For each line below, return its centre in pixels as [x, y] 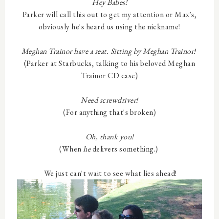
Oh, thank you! [109, 137]
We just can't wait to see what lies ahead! [109, 173]
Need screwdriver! [109, 100]
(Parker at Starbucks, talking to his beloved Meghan [109, 63]
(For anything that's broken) [109, 112]
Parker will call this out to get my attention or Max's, [109, 14]
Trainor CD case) [109, 76]
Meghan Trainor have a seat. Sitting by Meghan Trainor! [109, 51]
